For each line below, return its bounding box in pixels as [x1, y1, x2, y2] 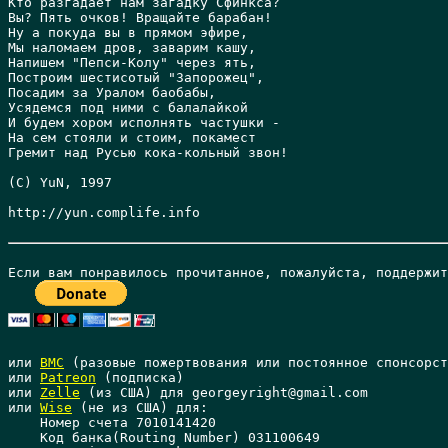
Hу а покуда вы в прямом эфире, [8, 25, 248, 40]
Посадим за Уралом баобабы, [8, 85, 216, 100]
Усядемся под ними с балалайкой [8, 100, 248, 115]
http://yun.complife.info [8, 205, 208, 220]
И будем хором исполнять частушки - [8, 115, 280, 130]
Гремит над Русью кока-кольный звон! [8, 145, 288, 160]
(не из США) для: [72, 400, 216, 415]
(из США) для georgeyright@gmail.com [80, 385, 368, 400]
